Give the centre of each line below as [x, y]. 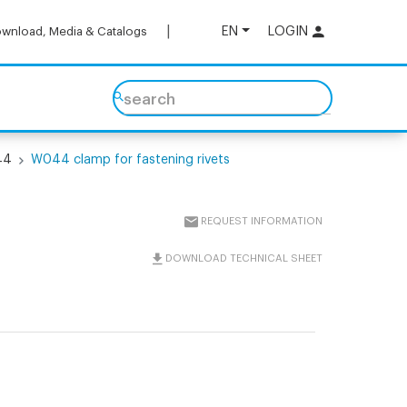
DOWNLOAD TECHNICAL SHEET [244, 258]
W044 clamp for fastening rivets [131, 160]
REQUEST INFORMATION [262, 221]
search [149, 97]
